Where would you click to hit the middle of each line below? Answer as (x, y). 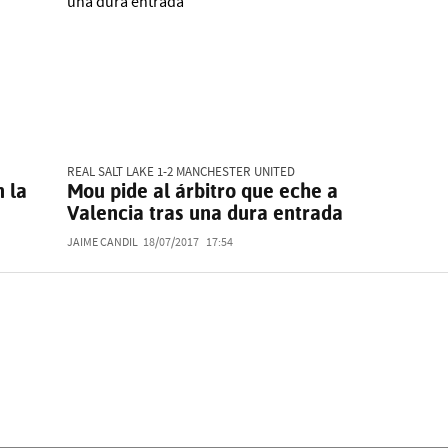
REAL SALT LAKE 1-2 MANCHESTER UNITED (181, 172)
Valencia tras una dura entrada (205, 213)
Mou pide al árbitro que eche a (203, 191)
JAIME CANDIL (103, 243)
